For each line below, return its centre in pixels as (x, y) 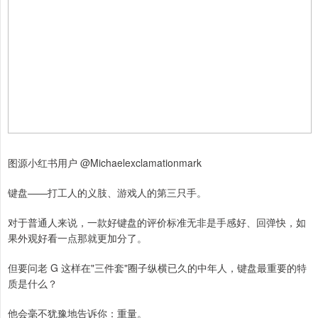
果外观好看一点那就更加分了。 (77, 238)
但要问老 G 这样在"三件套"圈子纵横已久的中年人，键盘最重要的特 (157, 268)
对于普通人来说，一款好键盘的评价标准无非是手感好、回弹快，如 (157, 223)
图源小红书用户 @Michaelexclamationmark (105, 163)
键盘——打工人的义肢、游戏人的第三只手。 (107, 193)
